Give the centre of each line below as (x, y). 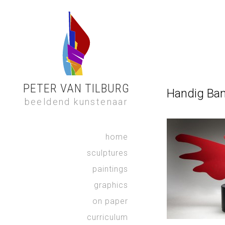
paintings (110, 169)
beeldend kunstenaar (76, 102)
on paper (110, 201)
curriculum (107, 217)
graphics (111, 185)
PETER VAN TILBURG (76, 88)
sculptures (107, 153)
